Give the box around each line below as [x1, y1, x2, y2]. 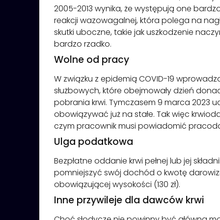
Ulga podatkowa [54, 135, 133, 148]
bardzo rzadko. [54, 38, 111, 50]
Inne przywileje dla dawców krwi [54, 193, 204, 207]
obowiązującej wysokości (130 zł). [54, 178, 180, 190]
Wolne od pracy [54, 53, 129, 66]
